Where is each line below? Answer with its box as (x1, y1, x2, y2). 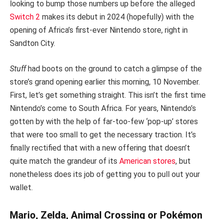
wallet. (10, 182, 37, 192)
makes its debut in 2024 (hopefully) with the (40, 12, 194, 22)
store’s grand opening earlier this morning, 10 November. (10, 77, 200, 87)
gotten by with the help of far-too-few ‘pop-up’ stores (10, 116, 198, 126)
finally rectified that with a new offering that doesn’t (10, 143, 190, 153)
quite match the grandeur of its (10, 156, 119, 166)
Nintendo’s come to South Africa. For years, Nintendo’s (10, 103, 196, 113)
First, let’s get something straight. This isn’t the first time (10, 90, 206, 100)
